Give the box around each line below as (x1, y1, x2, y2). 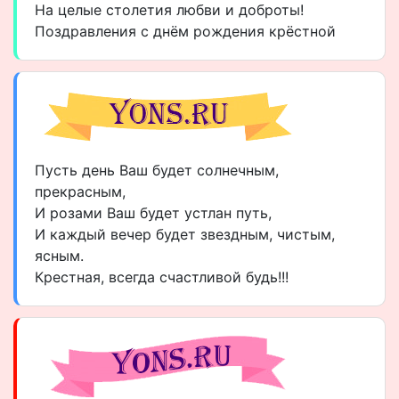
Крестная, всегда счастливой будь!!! (35, 268, 289, 286)
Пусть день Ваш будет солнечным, (35, 161, 279, 179)
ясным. (35, 247, 84, 265)
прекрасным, (35, 183, 126, 200)
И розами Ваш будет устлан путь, (35, 204, 272, 222)
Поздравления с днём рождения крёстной (35, 22, 336, 40)
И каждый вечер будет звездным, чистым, (35, 225, 335, 243)
